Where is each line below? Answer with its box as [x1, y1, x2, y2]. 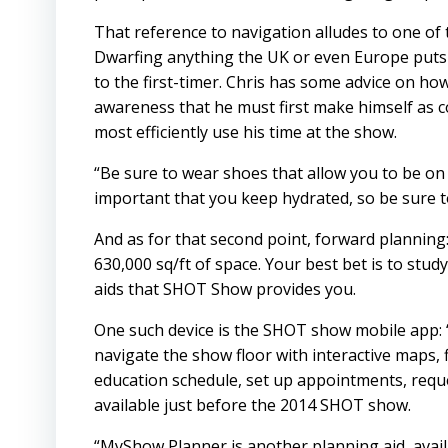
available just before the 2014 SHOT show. [94, 394, 411, 416]
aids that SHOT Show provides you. [94, 278, 356, 300]
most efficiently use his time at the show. [94, 121, 397, 143]
